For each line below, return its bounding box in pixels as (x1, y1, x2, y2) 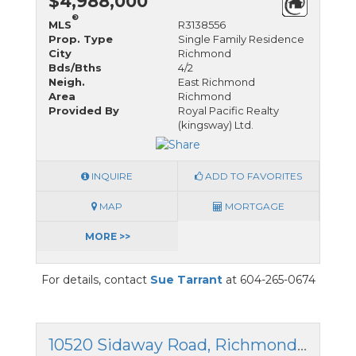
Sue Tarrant (149, 272, 222, 287)
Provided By (48, 103, 119, 117)
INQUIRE (89, 169, 133, 182)
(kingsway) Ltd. (178, 118, 253, 131)
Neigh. (48, 75, 85, 88)
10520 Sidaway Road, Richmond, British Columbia (297, 335, 307, 354)
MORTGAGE (222, 199, 284, 212)
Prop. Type (48, 32, 113, 45)
